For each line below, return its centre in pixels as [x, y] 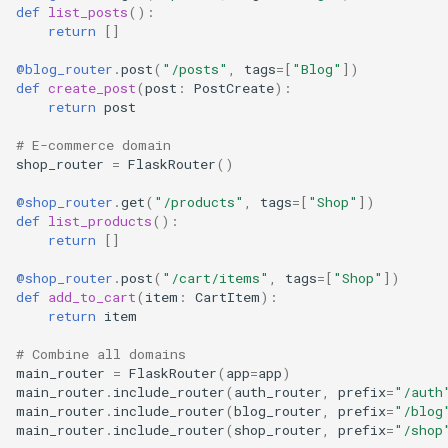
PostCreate [234, 87]
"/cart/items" [215, 277]
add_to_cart [92, 296]
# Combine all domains [101, 353]
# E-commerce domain [93, 144]
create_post [92, 87]
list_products [100, 220]
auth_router [278, 391]
